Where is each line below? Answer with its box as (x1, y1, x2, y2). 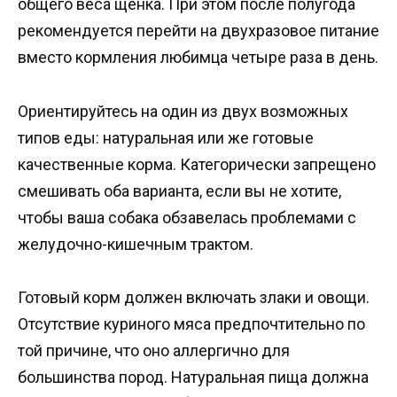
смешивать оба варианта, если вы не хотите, (18, 181, 341, 200)
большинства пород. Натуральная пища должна (18, 368, 369, 387)
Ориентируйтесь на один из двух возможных (18, 101, 348, 121)
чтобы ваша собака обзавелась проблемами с (18, 207, 356, 227)
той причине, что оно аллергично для (18, 341, 290, 361)
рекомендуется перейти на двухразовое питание (18, 20, 379, 40)
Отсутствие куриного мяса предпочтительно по (18, 315, 365, 334)
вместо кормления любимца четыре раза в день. (18, 47, 378, 66)
